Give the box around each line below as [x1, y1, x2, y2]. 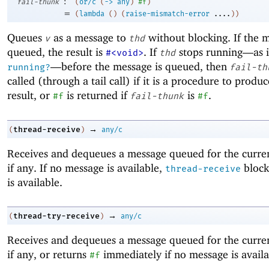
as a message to [50, 31, 129, 44]
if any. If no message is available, [7, 161, 165, 174]
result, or [7, 89, 53, 102]
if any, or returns [7, 248, 89, 261]
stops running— [176, 46, 253, 59]
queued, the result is [7, 46, 106, 59]
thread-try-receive [13, 211, 100, 221]
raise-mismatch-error [125, 10, 210, 19]
